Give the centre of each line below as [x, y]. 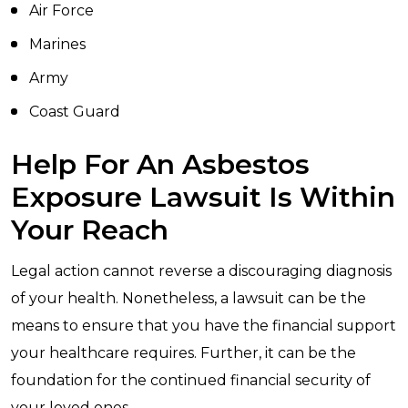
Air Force [61, 10]
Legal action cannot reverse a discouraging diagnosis [201, 271]
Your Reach [90, 230]
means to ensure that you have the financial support [204, 326]
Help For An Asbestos [160, 164]
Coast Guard [75, 112]
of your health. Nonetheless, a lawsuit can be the [189, 298]
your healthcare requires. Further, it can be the [184, 353]
